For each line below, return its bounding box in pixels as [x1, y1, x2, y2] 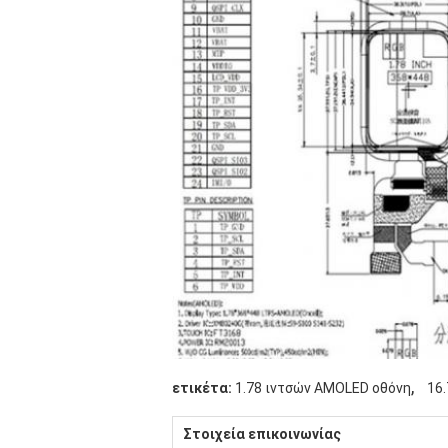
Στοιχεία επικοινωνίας [183, 426, 341, 442]
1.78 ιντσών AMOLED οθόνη [235, 380, 411, 396]
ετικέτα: [172, 380, 232, 396]
